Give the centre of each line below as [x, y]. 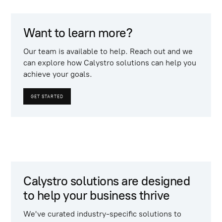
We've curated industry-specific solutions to [103, 214]
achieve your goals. [58, 74]
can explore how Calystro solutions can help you [110, 62]
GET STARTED [47, 97]
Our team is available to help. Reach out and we [108, 51]
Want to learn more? [78, 33]
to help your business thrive [97, 196]
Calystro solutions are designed [107, 181]
